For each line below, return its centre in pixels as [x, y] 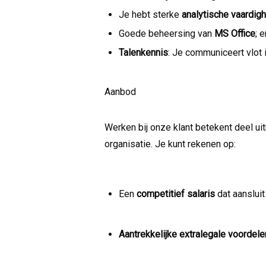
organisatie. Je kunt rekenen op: [170, 144]
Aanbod [120, 91]
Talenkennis [143, 52]
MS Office [235, 33]
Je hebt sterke [150, 14]
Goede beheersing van [167, 33]
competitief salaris [176, 194]
